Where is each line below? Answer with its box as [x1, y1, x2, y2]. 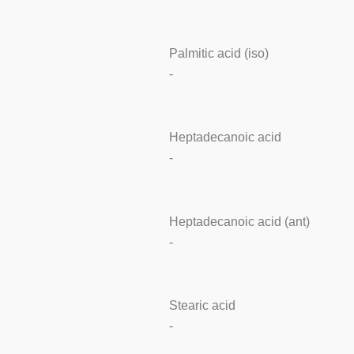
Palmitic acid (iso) [168, 46, 269, 60]
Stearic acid [168, 299, 235, 313]
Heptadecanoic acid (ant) [168, 214, 310, 228]
